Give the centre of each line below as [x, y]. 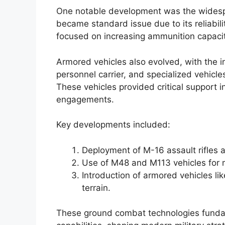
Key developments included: [113, 125]
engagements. [85, 99]
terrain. [96, 188]
